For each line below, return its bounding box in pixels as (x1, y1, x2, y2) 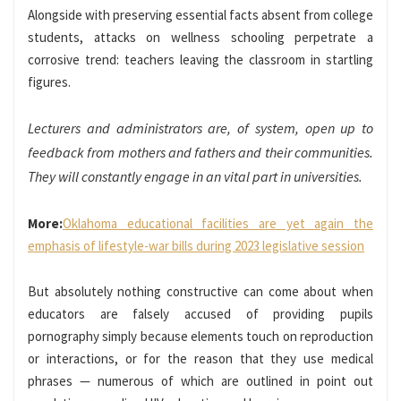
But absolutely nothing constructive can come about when (28, 283, 373, 301)
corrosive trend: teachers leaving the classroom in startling (28, 51, 373, 69)
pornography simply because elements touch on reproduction (28, 328, 373, 346)
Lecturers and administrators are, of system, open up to (28, 119, 373, 138)
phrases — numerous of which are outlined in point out (28, 372, 373, 390)
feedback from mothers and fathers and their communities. (28, 143, 373, 162)
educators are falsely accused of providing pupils (28, 305, 373, 323)
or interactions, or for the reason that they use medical (28, 350, 373, 368)
